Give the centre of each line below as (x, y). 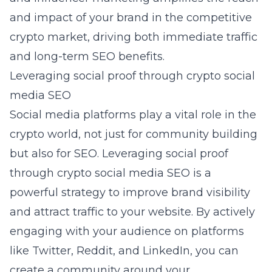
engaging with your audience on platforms (127, 231)
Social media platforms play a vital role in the (133, 115)
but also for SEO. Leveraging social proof (119, 154)
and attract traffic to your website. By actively (132, 212)
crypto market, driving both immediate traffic (134, 37)
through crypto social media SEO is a (110, 173)
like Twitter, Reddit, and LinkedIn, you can (124, 251)
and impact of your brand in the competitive (131, 18)
